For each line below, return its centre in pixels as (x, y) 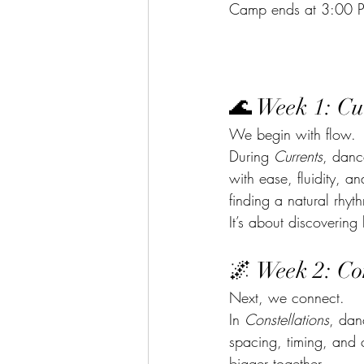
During (251, 156)
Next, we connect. (287, 297)
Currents (298, 156)
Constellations (287, 319)
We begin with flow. (292, 134)
